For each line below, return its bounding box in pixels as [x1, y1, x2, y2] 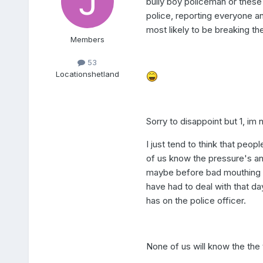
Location [55, 69, 87, 79]
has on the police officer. [146, 195, 246, 207]
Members [70, 35, 104, 45]
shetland [87, 69, 119, 79]
